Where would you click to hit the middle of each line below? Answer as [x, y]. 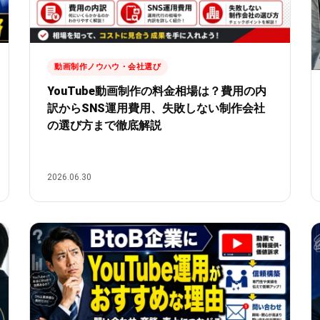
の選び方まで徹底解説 [105, 126]
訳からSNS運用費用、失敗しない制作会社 [156, 109]
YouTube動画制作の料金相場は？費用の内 [157, 91]
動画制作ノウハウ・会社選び [108, 67]
